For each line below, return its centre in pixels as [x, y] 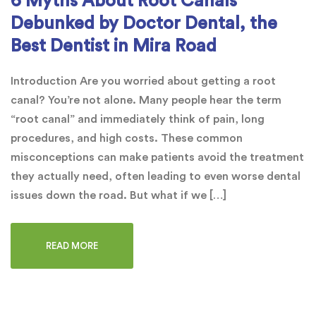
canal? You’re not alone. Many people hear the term [146, 100]
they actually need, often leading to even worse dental [156, 176]
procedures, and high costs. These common [127, 138]
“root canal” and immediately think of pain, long [138, 119]
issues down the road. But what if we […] [119, 195]
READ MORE [72, 245]
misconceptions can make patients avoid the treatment [157, 157]
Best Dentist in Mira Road [114, 46]
